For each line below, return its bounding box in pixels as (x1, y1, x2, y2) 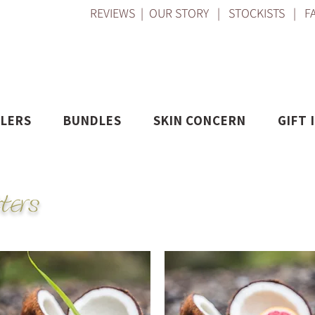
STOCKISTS (229, 5, 285, 21)
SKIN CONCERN (153, 112, 247, 129)
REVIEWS (90, 5, 138, 21)
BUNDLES (63, 112, 122, 129)
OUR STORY (149, 5, 209, 21)
